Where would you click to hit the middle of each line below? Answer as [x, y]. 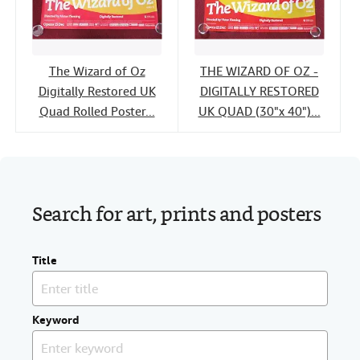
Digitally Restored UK [97, 92]
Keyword [56, 320]
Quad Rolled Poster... [97, 112]
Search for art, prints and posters [176, 217]
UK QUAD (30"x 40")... [259, 112]
